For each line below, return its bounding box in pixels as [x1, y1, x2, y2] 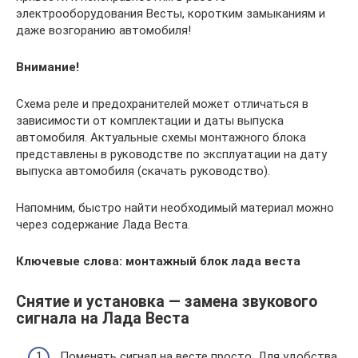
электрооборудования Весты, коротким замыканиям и [16, 6, 325, 21]
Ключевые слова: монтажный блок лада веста [16, 253, 300, 268]
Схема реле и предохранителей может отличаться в [16, 96, 308, 111]
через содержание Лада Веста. [16, 217, 190, 232]
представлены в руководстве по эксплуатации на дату [16, 146, 327, 161]
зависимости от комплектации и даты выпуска [16, 113, 284, 128]
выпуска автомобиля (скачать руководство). [16, 163, 270, 178]
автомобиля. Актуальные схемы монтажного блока [16, 129, 306, 145]
